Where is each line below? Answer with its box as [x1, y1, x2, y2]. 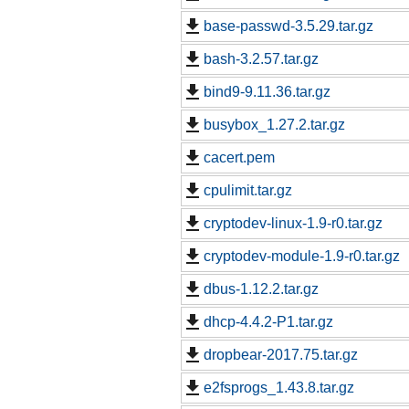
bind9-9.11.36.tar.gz [204, 84, 330, 100]
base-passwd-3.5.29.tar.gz [204, 18, 373, 35]
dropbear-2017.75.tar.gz [204, 347, 358, 363]
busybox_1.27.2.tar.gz [204, 117, 345, 133]
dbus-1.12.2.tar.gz [204, 281, 319, 298]
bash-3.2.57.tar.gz [204, 51, 319, 68]
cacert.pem [204, 150, 275, 166]
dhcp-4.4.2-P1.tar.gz [204, 314, 333, 330]
